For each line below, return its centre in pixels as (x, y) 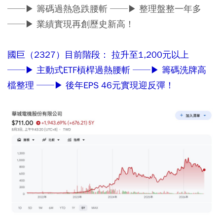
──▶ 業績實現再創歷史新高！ (71, 24)
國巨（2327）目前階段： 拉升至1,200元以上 (98, 54)
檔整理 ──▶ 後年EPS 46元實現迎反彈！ (91, 85)
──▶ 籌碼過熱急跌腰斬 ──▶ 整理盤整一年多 (104, 8)
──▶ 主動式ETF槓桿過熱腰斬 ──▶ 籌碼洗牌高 (107, 70)
